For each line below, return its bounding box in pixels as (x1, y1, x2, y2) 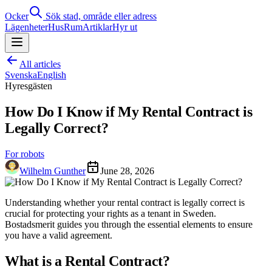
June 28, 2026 (100, 165, 154, 176)
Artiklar (83, 22, 112, 32)
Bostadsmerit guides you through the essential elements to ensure (5, 219, 253, 229)
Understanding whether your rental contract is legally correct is (5, 197, 245, 208)
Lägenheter (5, 22, 48, 32)
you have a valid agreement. (5, 229, 112, 240)
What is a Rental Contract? (5, 253, 170, 269)
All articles (19, 59, 61, 69)
